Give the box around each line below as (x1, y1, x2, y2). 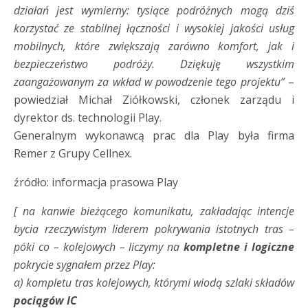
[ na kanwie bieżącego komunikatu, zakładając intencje (14, 203, 294, 219)
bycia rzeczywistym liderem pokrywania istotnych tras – (14, 221, 294, 236)
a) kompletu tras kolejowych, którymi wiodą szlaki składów (14, 274, 294, 290)
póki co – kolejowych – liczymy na (14, 239, 184, 254)
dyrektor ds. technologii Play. (14, 109, 162, 125)
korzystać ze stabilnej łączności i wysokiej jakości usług (14, 20, 294, 36)
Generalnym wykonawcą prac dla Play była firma (14, 127, 294, 143)
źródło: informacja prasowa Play (14, 174, 178, 190)
